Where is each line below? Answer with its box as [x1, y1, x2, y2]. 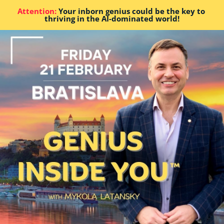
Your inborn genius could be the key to [56, 6, 205, 16]
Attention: [17, 6, 56, 16]
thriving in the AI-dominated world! [44, 13, 179, 23]
